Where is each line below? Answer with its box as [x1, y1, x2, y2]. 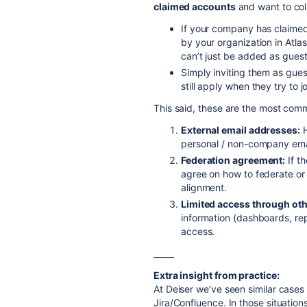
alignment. [181, 182, 228, 193]
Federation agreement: [181, 154, 286, 166]
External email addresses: [181, 124, 300, 136]
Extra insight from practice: [153, 269, 280, 281]
